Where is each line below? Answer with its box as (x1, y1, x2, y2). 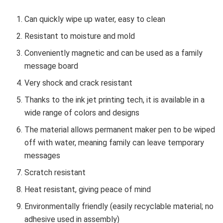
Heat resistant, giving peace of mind (24, 185, 151, 195)
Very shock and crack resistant (24, 78, 133, 88)
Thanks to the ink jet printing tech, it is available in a (24, 95, 205, 105)
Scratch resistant (24, 168, 86, 178)
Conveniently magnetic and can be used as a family (24, 48, 203, 58)
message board (24, 61, 79, 71)
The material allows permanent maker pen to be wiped (24, 125, 216, 135)
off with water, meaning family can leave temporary (24, 138, 205, 148)
